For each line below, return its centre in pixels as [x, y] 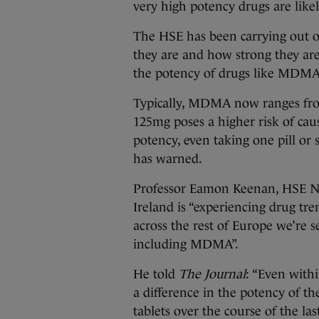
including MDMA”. [186, 244]
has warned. [168, 159]
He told [156, 274]
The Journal [212, 274]
